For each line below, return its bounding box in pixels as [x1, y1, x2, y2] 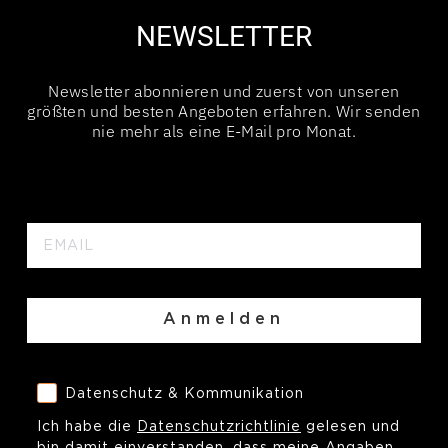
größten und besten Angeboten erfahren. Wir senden [27, 100, 421, 121]
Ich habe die [37, 419, 137, 433]
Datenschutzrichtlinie [137, 419, 301, 433]
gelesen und [301, 419, 400, 433]
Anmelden [163, 312, 285, 328]
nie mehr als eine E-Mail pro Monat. [92, 120, 356, 141]
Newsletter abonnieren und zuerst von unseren [48, 80, 400, 101]
